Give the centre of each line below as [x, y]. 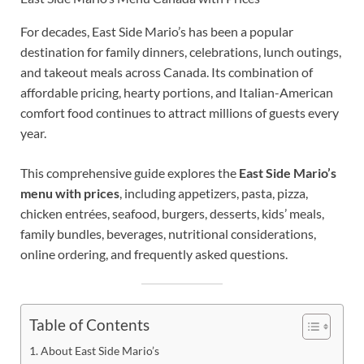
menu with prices [70, 193]
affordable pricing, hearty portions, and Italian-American [177, 92]
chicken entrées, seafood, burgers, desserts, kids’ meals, [172, 213]
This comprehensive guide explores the [130, 172]
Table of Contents [89, 325]
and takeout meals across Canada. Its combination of [167, 71]
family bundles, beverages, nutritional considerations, [168, 233]
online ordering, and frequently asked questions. [154, 253]
